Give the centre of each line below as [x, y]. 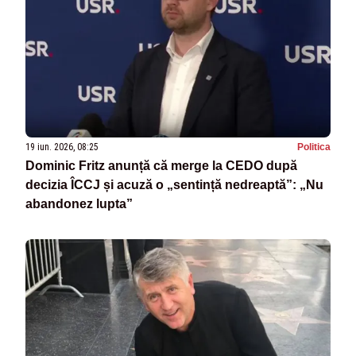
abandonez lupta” [79, 204]
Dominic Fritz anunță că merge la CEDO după [161, 166]
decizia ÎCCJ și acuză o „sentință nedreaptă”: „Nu [174, 185]
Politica [314, 147]
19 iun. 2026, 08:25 [62, 147]
